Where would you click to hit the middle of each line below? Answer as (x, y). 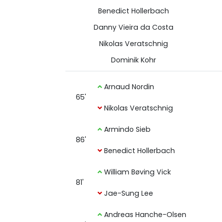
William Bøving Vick (137, 172)
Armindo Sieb (127, 129)
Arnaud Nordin (128, 87)
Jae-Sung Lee (128, 193)
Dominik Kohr (133, 60)
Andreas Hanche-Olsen (144, 215)
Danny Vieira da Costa (133, 27)
